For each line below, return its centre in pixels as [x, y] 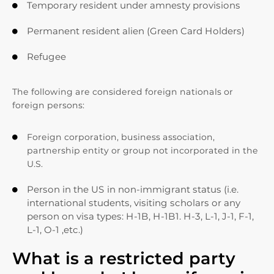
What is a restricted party [124, 258]
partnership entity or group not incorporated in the [143, 150]
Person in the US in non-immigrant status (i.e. [133, 189]
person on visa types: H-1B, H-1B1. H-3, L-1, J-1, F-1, [140, 216]
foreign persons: [48, 105]
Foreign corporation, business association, [121, 137]
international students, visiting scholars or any [134, 203]
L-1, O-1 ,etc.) [55, 230]
